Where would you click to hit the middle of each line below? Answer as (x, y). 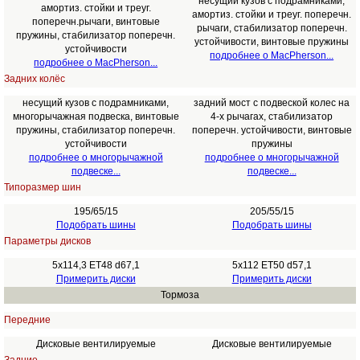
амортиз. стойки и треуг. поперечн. (272, 14)
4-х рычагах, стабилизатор (272, 117)
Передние (27, 320)
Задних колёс (34, 79)
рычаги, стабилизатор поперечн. (272, 28)
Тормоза (180, 295)
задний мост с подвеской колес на (272, 103)
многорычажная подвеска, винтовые (96, 117)
